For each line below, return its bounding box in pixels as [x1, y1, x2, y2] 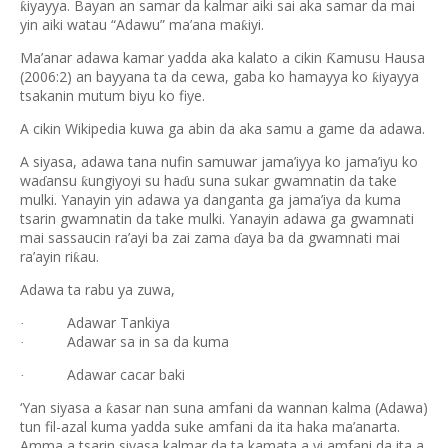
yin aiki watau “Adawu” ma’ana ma [20, 15, 241, 34]
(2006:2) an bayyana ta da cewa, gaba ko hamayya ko [20, 67, 372, 86]
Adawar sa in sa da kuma [67, 332, 229, 351]
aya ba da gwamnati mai [241, 228, 400, 247]
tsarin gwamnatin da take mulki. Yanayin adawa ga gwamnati [20, 209, 414, 228]
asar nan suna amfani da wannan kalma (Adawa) [113, 398, 428, 417]
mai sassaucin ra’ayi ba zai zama [20, 228, 234, 247]
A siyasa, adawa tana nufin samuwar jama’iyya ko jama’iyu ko [20, 152, 418, 171]
